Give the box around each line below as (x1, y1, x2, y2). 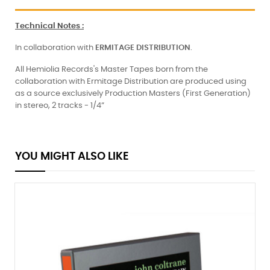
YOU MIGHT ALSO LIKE (15, 151, 129, 163)
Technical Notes (15, 22, 82, 31)
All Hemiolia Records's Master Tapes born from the (15, 66, 208, 74)
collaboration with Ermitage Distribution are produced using (15, 78, 246, 86)
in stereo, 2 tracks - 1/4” (15, 102, 104, 110)
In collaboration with (15, 44, 95, 52)
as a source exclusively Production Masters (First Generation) (15, 90, 251, 98)
